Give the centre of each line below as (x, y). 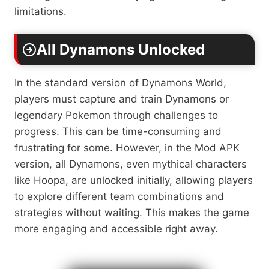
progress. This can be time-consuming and (118, 131)
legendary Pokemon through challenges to (116, 115)
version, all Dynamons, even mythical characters (131, 164)
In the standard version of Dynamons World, (120, 83)
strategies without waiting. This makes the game (132, 212)
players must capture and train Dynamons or (122, 99)
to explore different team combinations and (119, 196)
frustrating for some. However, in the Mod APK (127, 147)
